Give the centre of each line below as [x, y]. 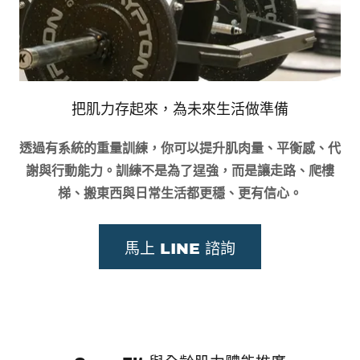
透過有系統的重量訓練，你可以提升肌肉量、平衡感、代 [180, 148]
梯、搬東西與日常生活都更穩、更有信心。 [180, 193]
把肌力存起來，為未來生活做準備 [180, 109]
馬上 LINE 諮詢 [180, 248]
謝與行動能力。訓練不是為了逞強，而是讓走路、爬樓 [180, 171]
